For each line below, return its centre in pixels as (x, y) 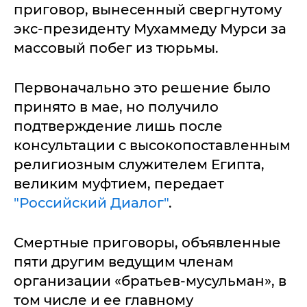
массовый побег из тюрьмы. (116, 48)
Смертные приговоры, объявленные (147, 243)
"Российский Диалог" (91, 203)
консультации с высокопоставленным (152, 145)
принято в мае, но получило (116, 107)
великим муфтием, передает (119, 184)
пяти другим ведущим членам (124, 262)
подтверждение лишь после (118, 126)
